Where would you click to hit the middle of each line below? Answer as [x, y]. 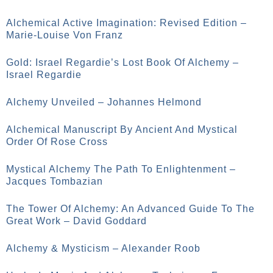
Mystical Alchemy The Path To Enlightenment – [121, 169]
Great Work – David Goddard [76, 221]
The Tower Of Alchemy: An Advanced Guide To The [130, 209]
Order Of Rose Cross [57, 142]
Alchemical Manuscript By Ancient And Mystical [122, 129]
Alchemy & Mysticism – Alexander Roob [103, 248]
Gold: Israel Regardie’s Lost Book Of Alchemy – [122, 62]
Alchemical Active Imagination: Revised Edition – [126, 23]
